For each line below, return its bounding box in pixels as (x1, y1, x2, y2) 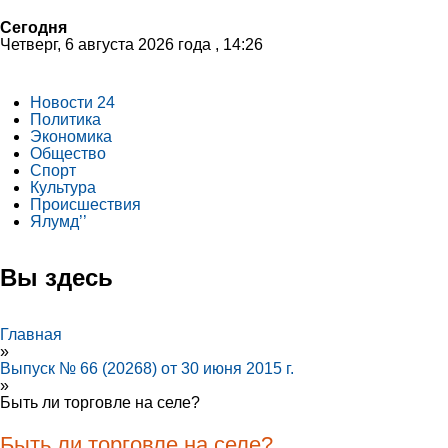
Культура (30, 179, 96, 196)
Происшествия (30, 196, 141, 213)
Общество (30, 145, 106, 162)
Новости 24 (30, 94, 115, 111)
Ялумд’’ (30, 213, 87, 230)
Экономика (30, 128, 112, 145)
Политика (30, 111, 101, 128)
